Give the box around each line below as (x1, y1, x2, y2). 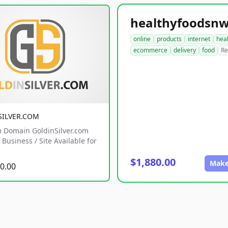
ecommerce (133, 46, 167, 54)
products (157, 35, 182, 43)
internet (188, 35, 210, 43)
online (133, 35, 151, 43)
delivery (174, 46, 196, 54)
